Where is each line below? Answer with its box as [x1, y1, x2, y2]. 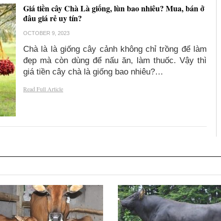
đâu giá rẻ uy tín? [23, 12, 82, 24]
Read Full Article [23, 85, 64, 93]
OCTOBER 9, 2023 [23, 30, 70, 37]
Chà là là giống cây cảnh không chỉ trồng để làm [23, 44, 207, 54]
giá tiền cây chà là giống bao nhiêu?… [23, 67, 164, 77]
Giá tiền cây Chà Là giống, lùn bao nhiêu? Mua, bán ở [23, 2, 205, 14]
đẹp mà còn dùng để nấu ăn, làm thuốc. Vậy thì [23, 56, 207, 66]
